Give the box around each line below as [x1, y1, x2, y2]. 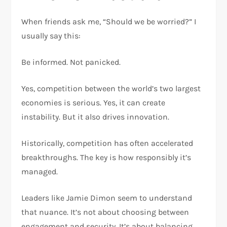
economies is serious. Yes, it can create [21, 98, 166, 108]
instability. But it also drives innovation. [21, 112, 170, 122]
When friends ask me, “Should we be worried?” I [21, 17, 197, 27]
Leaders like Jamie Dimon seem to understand [21, 193, 193, 203]
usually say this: [21, 31, 81, 41]
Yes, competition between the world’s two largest [21, 84, 201, 94]
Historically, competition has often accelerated [21, 138, 194, 148]
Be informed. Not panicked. [21, 57, 121, 67]
